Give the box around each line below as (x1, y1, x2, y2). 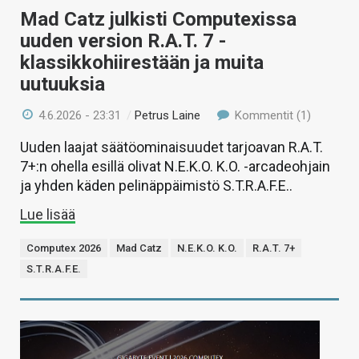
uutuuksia (20, 73, 105, 96)
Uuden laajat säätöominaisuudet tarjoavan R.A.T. (20, 139, 323, 156)
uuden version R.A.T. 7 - (20, 30, 226, 53)
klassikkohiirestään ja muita (20, 51, 264, 75)
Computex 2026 (26, 242, 101, 255)
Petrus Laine (135, 108, 201, 123)
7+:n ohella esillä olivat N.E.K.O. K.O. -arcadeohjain (20, 158, 330, 175)
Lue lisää (20, 206, 75, 224)
